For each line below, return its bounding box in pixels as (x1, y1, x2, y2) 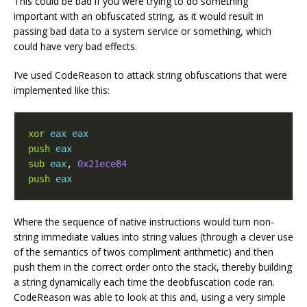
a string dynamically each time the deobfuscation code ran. (14, 275, 275, 288)
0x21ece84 (77, 158, 127, 169)
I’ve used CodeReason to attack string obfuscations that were (14, 68, 287, 82)
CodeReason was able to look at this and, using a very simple (14, 290, 286, 304)
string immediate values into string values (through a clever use (14, 230, 293, 243)
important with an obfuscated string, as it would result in (14, 9, 264, 23)
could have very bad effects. (14, 39, 137, 53)
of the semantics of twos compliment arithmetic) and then (14, 245, 273, 258)
